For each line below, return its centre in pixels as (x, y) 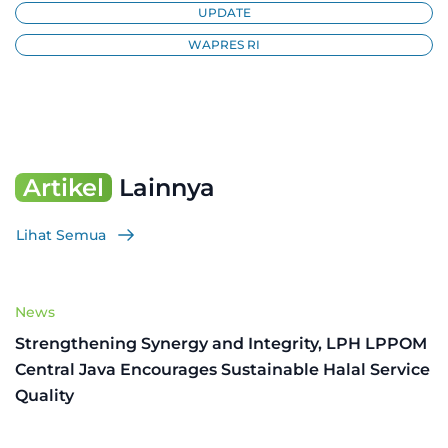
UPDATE (224, 13)
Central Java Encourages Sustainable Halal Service (222, 369)
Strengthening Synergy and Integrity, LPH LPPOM (221, 343)
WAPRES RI (224, 45)
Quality (44, 395)
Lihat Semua (61, 234)
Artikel (63, 188)
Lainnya (163, 188)
